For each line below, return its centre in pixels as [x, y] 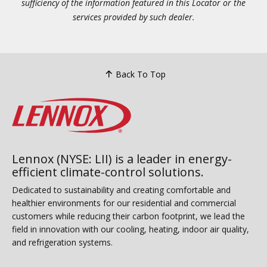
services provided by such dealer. [133, 17]
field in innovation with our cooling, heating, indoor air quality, [131, 229]
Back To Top [140, 74]
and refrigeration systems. [62, 242]
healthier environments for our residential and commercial [124, 203]
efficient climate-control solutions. [108, 172]
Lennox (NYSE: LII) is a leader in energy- [122, 159]
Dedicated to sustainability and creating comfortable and [121, 190]
